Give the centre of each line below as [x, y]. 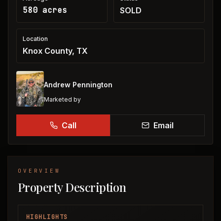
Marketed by [62, 99]
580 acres [45, 10]
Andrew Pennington [78, 85]
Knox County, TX [55, 51]
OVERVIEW [39, 171]
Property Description [72, 187]
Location [35, 39]
